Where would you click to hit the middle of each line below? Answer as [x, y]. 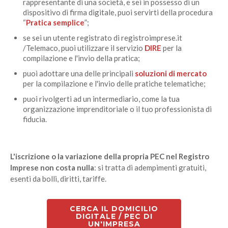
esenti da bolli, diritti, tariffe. [58, 179]
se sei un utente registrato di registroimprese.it [103, 38]
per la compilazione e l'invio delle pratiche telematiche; [114, 84]
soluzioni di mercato [171, 74]
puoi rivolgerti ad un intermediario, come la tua [101, 99]
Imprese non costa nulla [52, 168]
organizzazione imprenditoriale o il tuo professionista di [117, 109]
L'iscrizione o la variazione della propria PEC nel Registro [110, 156]
